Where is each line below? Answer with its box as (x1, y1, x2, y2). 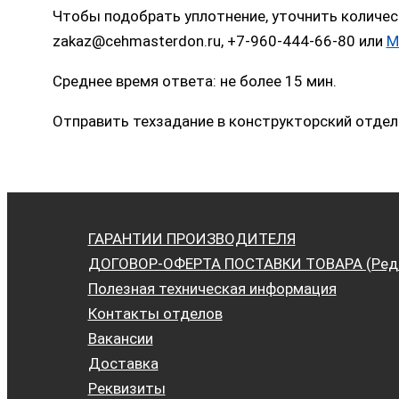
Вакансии (87, 330, 153, 347)
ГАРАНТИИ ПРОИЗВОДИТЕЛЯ (87, 230, 296, 248)
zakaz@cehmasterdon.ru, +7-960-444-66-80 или (52, 31, 387, 50)
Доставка (87, 354, 159, 372)
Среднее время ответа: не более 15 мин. (52, 71, 337, 90)
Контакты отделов (87, 305, 223, 322)
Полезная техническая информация (87, 280, 337, 297)
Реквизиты (87, 379, 166, 397)
